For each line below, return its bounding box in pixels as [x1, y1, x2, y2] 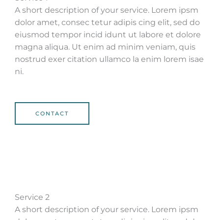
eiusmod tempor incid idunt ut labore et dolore [15, 30, 201, 39]
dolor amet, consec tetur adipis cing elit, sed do [15, 18, 200, 27]
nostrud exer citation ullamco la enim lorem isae [15, 55, 204, 64]
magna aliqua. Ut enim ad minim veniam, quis [15, 42, 195, 52]
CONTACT [35, 110, 69, 117]
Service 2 [15, 192, 50, 202]
